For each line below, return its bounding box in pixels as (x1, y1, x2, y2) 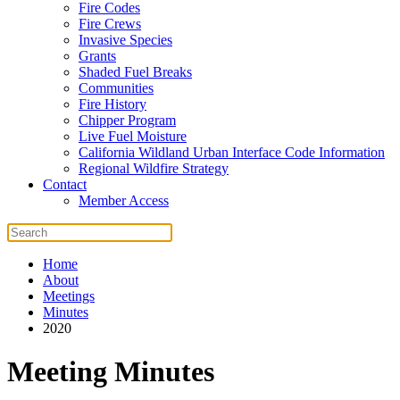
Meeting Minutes (7, 355, 214, 388)
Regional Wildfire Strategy (79, 161, 229, 176)
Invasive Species (79, 32, 172, 47)
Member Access (79, 193, 169, 208)
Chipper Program (79, 112, 176, 128)
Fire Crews (79, 16, 141, 31)
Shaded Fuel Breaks (79, 64, 192, 79)
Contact (43, 177, 87, 192)
